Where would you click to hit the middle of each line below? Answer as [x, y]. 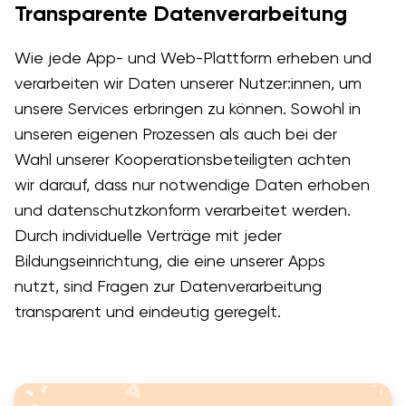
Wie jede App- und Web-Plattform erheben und [193, 58]
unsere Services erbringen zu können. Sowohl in [187, 109]
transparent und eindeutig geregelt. [147, 312]
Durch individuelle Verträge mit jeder [148, 236]
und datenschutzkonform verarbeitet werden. [182, 210]
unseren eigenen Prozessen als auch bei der [175, 134]
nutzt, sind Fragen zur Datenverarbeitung [168, 286]
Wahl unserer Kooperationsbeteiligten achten [182, 159]
